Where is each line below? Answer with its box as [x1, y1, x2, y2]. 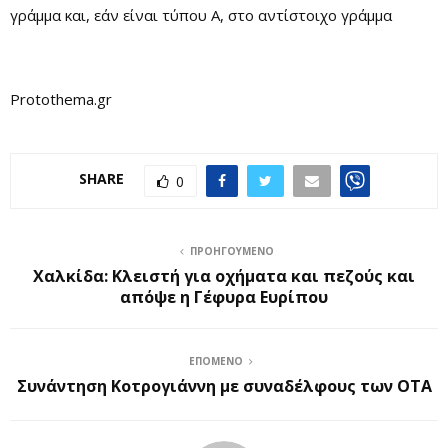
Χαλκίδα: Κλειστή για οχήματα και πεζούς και [33, 264, 415, 287]
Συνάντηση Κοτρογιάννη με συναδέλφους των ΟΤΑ [16, 374, 432, 397]
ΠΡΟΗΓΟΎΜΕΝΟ [190, 243, 274, 258]
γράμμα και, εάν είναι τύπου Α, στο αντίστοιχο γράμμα [10, 4, 392, 25]
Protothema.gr [10, 88, 112, 109]
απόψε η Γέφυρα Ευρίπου [120, 285, 328, 308]
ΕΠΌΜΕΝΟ [189, 353, 243, 368]
